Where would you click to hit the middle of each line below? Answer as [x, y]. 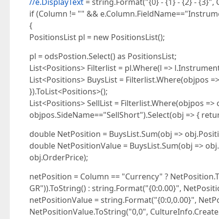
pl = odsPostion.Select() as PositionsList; [103, 56]
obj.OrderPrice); [59, 157]
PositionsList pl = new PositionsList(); [97, 37]
